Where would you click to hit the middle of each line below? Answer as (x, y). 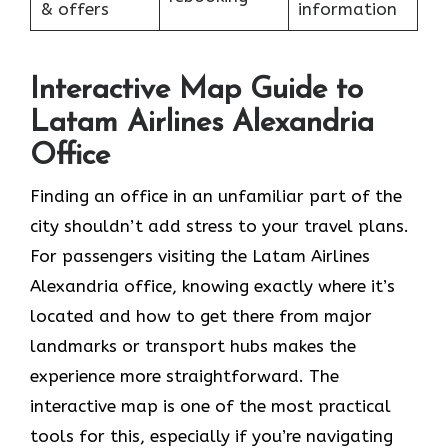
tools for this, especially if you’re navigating (211, 435)
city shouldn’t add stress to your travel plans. (219, 225)
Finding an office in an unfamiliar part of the (216, 195)
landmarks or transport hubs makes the (193, 345)
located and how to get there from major (201, 315)
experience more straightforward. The (184, 375)
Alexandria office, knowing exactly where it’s (212, 285)
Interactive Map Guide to (196, 90)
